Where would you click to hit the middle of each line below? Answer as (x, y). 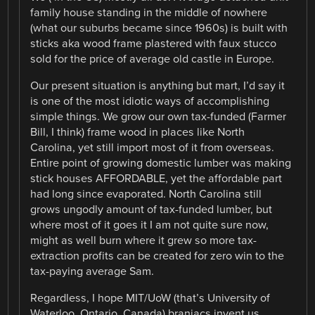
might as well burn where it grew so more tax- (144, 240)
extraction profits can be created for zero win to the (157, 256)
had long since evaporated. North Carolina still (146, 194)
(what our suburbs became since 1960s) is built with (159, 28)
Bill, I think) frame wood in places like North (138, 132)
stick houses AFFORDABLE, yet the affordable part (156, 178)
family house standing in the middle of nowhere (149, 12)
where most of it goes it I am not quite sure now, (150, 225)
